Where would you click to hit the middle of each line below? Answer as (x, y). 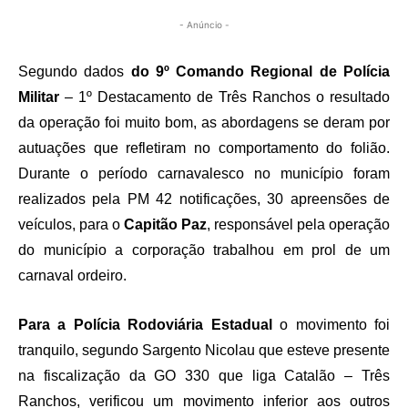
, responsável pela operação (298, 225)
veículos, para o (71, 225)
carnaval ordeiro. (72, 276)
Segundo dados (75, 72)
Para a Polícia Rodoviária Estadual (149, 325)
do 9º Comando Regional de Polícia (260, 72)
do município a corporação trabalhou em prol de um (204, 250)
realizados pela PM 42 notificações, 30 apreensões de (204, 199)
